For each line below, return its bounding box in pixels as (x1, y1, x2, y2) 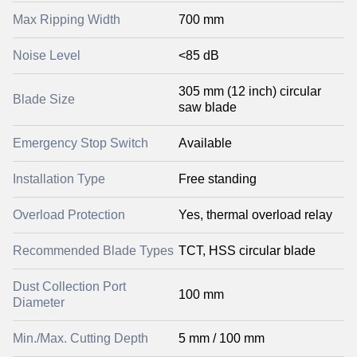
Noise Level (13, 49, 80, 62)
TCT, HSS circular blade (178, 244, 316, 257)
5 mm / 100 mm (178, 331, 265, 345)
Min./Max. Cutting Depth (13, 331, 148, 345)
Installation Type (13, 172, 105, 186)
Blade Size (13, 92, 75, 106)
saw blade (178, 100, 237, 114)
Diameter (13, 296, 65, 309)
